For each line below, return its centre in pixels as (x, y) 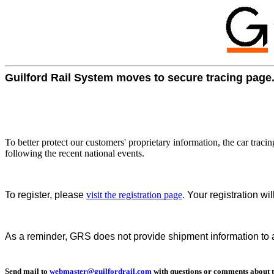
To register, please (46, 195)
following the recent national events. (75, 153)
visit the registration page (134, 195)
